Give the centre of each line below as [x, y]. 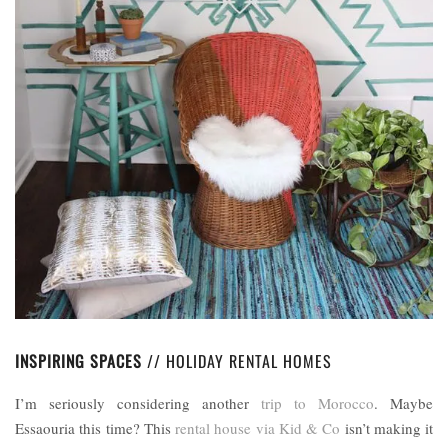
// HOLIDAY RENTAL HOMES [237, 360]
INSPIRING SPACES [78, 360]
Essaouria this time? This [95, 427]
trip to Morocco [317, 402]
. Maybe [403, 402]
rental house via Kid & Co [258, 427]
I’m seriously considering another [138, 402]
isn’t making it [386, 427]
